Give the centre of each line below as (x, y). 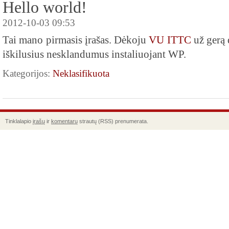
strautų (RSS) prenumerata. (113, 121)
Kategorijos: (28, 73)
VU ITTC (170, 40)
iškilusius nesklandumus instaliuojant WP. (94, 54)
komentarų (64, 121)
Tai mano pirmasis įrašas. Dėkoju (76, 40)
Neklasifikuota (81, 73)
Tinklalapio (19, 121)
